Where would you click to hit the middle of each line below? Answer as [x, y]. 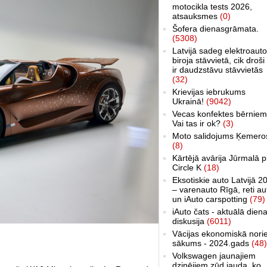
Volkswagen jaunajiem [214, 255]
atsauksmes [196, 16]
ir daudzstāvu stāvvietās [218, 69]
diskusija [190, 221]
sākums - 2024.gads [212, 243]
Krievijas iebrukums [209, 91]
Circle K [188, 167]
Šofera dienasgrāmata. [215, 28]
